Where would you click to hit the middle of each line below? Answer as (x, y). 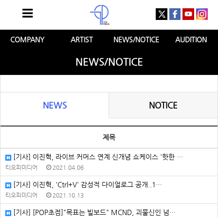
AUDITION (191, 39)
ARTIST (82, 39)
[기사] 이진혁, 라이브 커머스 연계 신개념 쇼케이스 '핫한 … (97, 157)
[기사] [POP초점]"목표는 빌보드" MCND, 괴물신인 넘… (93, 212)
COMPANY (27, 39)
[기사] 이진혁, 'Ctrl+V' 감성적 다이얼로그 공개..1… (87, 184)
